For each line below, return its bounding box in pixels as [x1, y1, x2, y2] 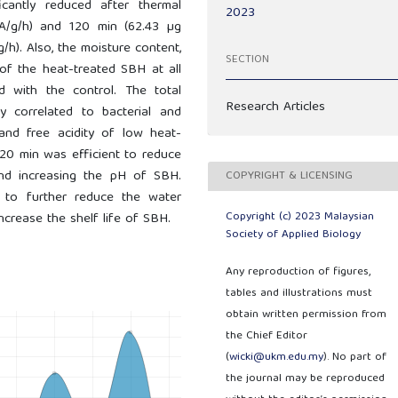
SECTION [226, 49, 269, 70]
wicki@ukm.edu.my [229, 347, 324, 369]
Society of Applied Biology [226, 225, 362, 246]
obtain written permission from [226, 305, 387, 326]
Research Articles [226, 96, 326, 120]
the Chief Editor [226, 326, 308, 347]
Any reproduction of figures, [226, 262, 371, 283]
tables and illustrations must [226, 283, 373, 305]
